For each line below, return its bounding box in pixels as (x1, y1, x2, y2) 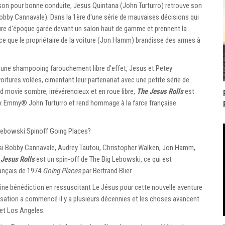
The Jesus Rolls (137, 86, 183, 96)
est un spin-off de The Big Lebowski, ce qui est (35, 154, 172, 164)
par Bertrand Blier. (81, 166, 133, 175)
